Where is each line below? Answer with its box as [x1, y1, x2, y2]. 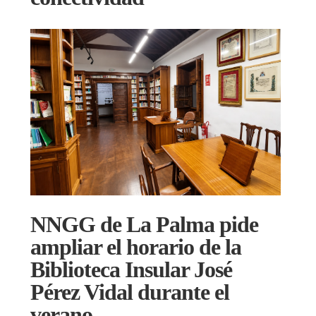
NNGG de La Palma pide [30, 211, 258, 237]
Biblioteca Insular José [30, 256, 232, 282]
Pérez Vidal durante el [30, 279, 229, 305]
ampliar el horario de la [30, 233, 241, 260]
